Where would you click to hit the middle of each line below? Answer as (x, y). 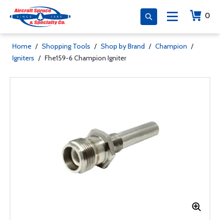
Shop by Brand (123, 46)
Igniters (23, 58)
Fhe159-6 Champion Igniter (85, 58)
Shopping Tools (66, 46)
